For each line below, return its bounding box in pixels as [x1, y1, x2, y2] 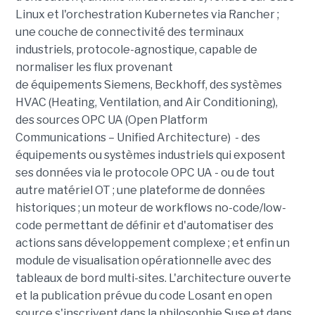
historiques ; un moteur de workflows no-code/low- [15, 200, 286, 214]
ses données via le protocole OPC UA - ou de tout [15, 165, 275, 179]
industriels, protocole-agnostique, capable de [15, 42, 257, 56]
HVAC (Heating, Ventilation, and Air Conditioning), [15, 95, 278, 109]
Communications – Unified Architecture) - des [15, 130, 260, 144]
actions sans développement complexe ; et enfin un [15, 236, 290, 250]
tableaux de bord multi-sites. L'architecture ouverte [15, 271, 291, 285]
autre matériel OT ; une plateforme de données [15, 183, 265, 197]
